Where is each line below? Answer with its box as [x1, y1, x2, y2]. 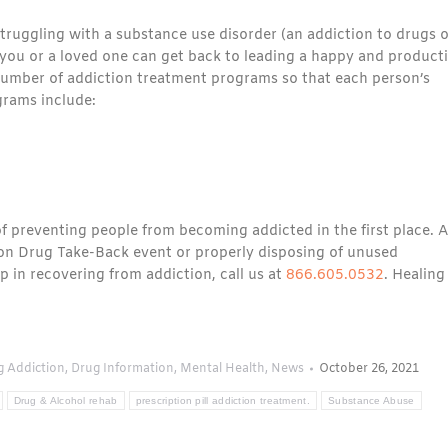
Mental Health [179, 361, 265, 377]
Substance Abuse [328, 395, 415, 406]
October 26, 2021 [318, 361, 419, 377]
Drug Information [70, 361, 174, 377]
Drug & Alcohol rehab [13, 395, 118, 406]
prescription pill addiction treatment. [135, 395, 310, 406]
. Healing [384, 266, 445, 285]
